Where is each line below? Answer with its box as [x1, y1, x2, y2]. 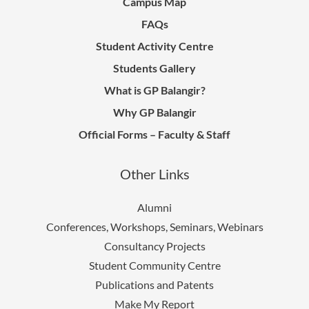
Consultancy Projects [103, 239, 206, 252]
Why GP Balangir [112, 105, 197, 119]
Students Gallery [113, 61, 196, 74]
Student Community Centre [88, 258, 221, 272]
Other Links [119, 165, 190, 182]
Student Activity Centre [95, 39, 214, 52]
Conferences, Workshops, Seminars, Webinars [46, 219, 263, 233]
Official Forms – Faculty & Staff [79, 127, 230, 141]
